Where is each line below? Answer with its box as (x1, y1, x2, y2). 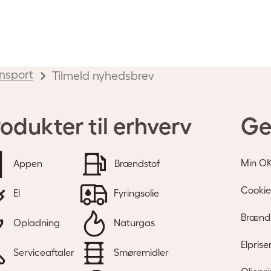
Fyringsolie (111, 188, 159, 199)
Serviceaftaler (11, 247, 74, 258)
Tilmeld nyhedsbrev (52, 69, 154, 83)
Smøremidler (111, 247, 169, 258)
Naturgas (111, 217, 155, 229)
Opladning (11, 217, 60, 229)
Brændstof (112, 158, 160, 169)
